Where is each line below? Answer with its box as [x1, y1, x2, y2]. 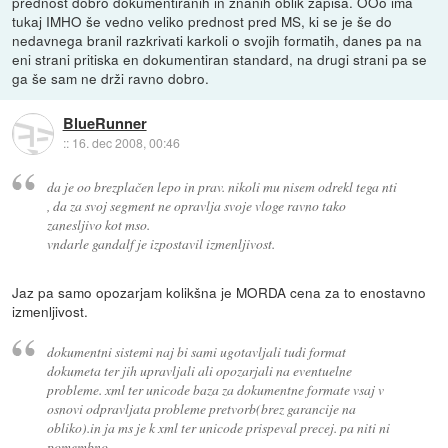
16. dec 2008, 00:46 [71, 134, 180, 152]
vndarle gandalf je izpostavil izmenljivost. [46, 233, 275, 253]
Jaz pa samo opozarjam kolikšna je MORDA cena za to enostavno [12, 281, 427, 302]
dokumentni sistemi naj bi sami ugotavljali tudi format [46, 342, 346, 362]
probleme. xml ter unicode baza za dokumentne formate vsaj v [46, 380, 384, 400]
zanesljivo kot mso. [46, 214, 150, 234]
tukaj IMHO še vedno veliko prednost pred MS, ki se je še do [12, 10, 393, 31]
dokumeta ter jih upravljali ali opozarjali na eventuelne [46, 361, 352, 381]
